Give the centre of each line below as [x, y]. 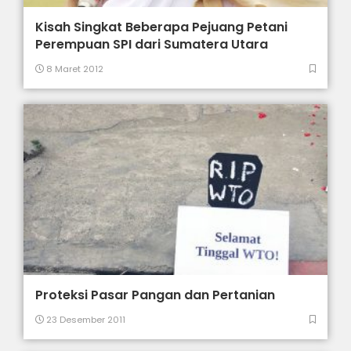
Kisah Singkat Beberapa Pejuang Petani [162, 27]
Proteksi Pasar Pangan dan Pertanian [156, 295]
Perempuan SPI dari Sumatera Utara [152, 44]
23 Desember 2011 [85, 320]
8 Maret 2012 [74, 69]
